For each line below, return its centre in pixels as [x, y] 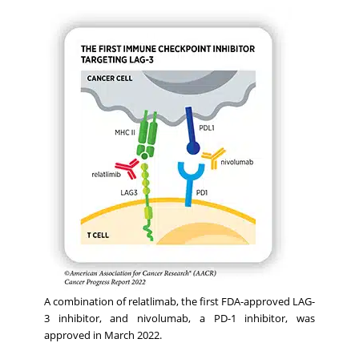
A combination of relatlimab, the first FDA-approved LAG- [179, 302]
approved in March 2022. [103, 335]
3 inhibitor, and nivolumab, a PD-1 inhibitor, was [179, 319]
